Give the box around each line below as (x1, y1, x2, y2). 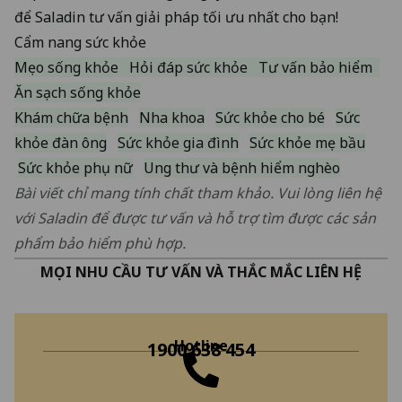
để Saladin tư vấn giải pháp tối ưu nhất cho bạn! (14, 7, 338, 28)
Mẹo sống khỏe (14, 57, 118, 78)
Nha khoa (139, 108, 205, 128)
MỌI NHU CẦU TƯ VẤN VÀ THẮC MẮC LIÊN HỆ (40, 262, 362, 283)
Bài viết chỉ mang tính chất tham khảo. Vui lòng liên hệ (14, 183, 381, 204)
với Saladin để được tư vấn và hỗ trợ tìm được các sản (14, 208, 376, 229)
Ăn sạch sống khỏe (14, 83, 141, 103)
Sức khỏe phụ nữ (18, 158, 133, 179)
